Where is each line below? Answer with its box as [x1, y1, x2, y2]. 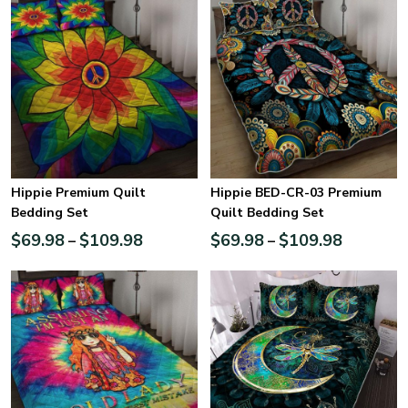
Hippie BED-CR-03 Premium [210, 183, 382, 201]
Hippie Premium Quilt [11, 183, 146, 201]
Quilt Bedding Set [210, 203, 324, 221]
